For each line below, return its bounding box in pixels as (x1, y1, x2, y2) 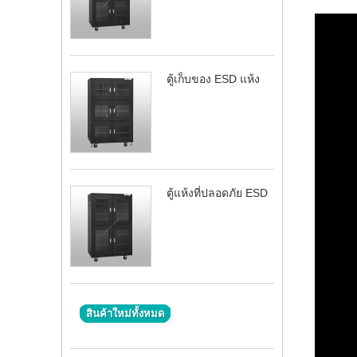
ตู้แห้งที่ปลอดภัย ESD (167, 186, 268, 199)
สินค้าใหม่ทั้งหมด (86, 308, 164, 320)
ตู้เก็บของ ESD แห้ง (167, 73, 260, 85)
